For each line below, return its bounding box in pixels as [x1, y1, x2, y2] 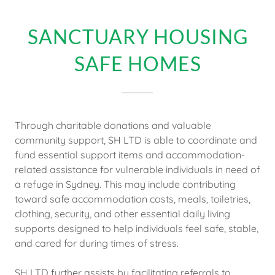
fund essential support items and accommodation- [15, 149, 245, 161]
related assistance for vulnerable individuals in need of [15, 163, 260, 176]
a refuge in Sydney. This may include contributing [15, 178, 236, 190]
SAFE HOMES [74, 52, 201, 76]
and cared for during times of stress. [15, 237, 179, 249]
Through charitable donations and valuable [15, 119, 211, 131]
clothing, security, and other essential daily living [15, 207, 230, 220]
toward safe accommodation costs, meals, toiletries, [15, 193, 250, 205]
